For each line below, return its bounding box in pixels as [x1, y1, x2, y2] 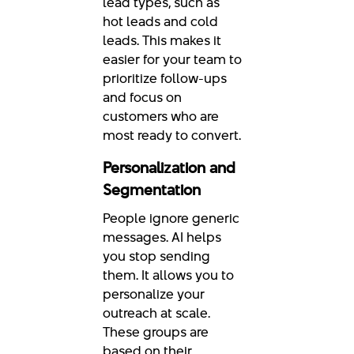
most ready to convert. [103, 125, 241, 145]
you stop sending [103, 246, 210, 265]
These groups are [103, 322, 209, 341]
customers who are [103, 106, 219, 126]
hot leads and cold [103, 11, 218, 31]
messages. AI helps [103, 227, 221, 247]
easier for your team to [103, 49, 242, 69]
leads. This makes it [103, 30, 221, 50]
